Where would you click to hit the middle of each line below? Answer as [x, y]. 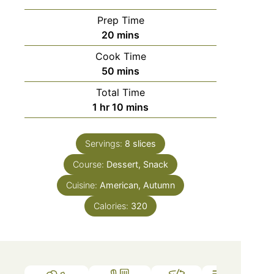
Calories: [113, 206]
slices [145, 143]
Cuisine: [83, 185]
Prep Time [120, 20]
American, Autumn [138, 185]
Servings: [105, 143]
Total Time [121, 92]
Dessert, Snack [138, 164]
